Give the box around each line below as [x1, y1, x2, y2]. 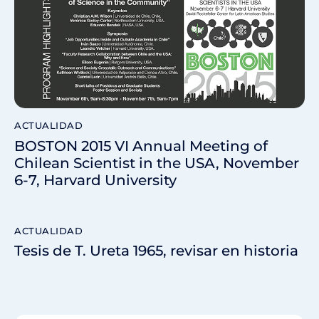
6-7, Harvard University [14, 171, 177, 189]
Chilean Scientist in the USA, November [14, 154, 299, 172]
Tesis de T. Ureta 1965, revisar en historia [14, 242, 298, 260]
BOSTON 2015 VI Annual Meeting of [14, 137, 268, 155]
